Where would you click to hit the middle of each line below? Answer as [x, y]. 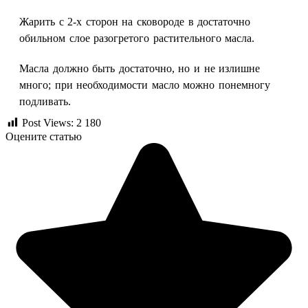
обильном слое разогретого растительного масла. [137, 38]
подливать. [45, 101]
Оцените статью [44, 137]
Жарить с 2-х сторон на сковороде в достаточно [135, 21]
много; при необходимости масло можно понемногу [145, 85]
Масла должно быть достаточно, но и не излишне [140, 68]
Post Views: [48, 122]
